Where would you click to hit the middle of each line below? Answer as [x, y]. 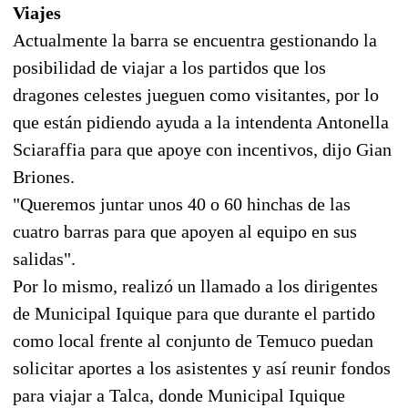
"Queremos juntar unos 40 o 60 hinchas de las [182, 204]
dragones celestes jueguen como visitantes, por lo [196, 94]
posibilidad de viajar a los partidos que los [169, 67]
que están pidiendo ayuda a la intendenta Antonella [201, 122]
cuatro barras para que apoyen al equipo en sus [185, 231]
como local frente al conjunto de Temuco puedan [193, 340]
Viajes [37, 12]
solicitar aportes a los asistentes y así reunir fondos [202, 367]
